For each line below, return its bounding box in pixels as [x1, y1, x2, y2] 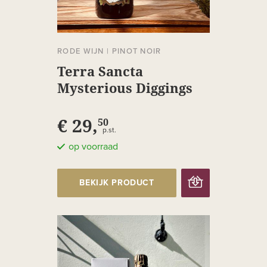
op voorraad [69, 141, 118, 151]
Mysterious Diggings [57, 78, 193, 97]
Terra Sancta [57, 61, 143, 80]
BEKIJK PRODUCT [79, 178, 154, 187]
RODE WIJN [57, 46, 104, 56]
